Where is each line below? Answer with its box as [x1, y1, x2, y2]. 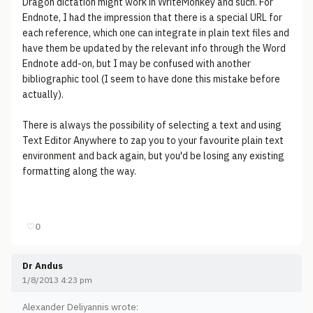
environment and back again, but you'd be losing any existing [22, 150, 284, 162]
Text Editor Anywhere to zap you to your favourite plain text [22, 134, 284, 147]
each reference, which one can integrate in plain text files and [22, 27, 289, 39]
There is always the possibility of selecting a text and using [22, 119, 282, 131]
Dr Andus [22, 260, 63, 272]
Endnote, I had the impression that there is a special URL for [22, 11, 282, 24]
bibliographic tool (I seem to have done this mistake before [22, 73, 280, 85]
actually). [22, 88, 64, 101]
